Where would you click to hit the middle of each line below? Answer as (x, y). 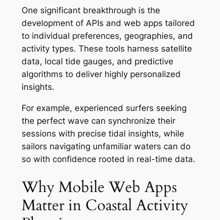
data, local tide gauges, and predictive (97, 62)
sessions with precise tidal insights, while (103, 134)
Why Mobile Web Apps (99, 187)
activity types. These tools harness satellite (107, 49)
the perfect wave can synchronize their (98, 121)
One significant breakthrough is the (91, 11)
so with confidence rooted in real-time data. (108, 159)
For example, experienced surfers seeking (104, 108)
